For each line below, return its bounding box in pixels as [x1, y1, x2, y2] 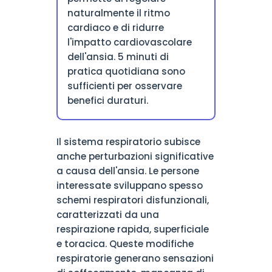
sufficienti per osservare [67, 80, 182, 92]
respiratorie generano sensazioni [56, 252, 214, 265]
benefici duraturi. [67, 94, 148, 107]
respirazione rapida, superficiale [56, 223, 209, 236]
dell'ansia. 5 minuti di [67, 50, 169, 63]
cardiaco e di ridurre [67, 21, 164, 34]
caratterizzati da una [56, 208, 159, 221]
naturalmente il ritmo [67, 7, 170, 19]
